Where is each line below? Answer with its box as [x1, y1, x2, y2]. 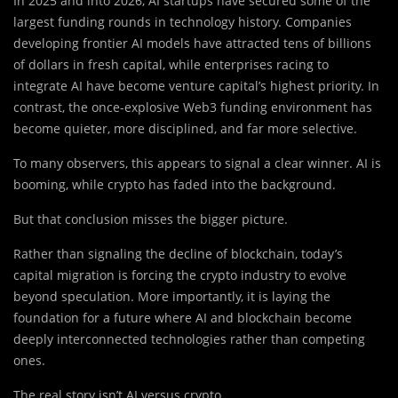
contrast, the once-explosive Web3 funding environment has [13, 99, 372, 116]
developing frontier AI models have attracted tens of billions [13, 35, 371, 52]
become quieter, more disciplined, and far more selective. [13, 120, 357, 138]
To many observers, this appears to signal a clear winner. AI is [13, 155, 381, 172]
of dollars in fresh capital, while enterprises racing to [13, 56, 329, 74]
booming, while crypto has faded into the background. [13, 176, 336, 194]
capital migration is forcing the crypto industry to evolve [13, 267, 346, 284]
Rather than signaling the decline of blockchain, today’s [13, 245, 343, 263]
